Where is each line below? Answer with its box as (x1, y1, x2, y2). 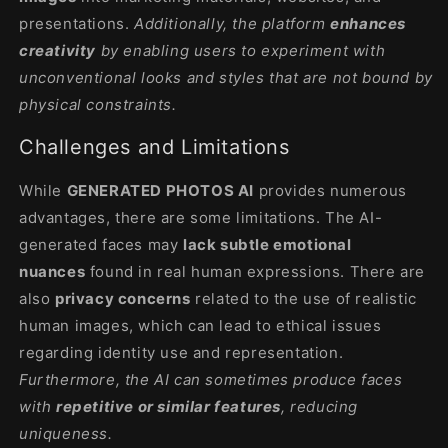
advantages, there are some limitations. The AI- (19, 208, 383, 228)
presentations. (19, 13, 130, 33)
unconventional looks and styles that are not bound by (19, 67, 433, 87)
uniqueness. (19, 424, 113, 444)
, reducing (281, 397, 358, 417)
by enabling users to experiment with (96, 40, 386, 60)
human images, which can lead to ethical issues (19, 316, 382, 336)
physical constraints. (19, 94, 177, 114)
